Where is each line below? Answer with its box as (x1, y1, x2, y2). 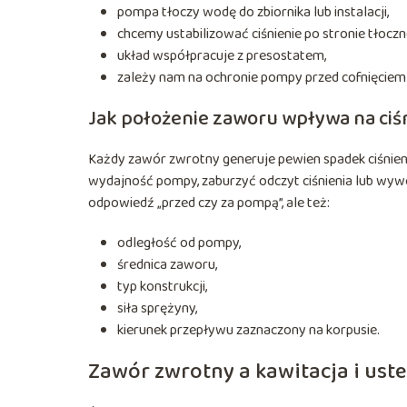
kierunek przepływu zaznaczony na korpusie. (117, 318, 380, 342)
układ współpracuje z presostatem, (117, 44, 326, 67)
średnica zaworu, (117, 253, 217, 276)
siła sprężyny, (117, 296, 197, 320)
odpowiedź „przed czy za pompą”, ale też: (88, 191, 330, 214)
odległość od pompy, (117, 231, 241, 254)
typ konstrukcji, (117, 274, 207, 298)
